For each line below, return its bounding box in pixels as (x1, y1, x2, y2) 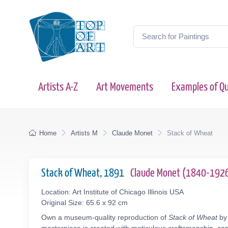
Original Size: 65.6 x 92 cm (41, 198, 128, 207)
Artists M (71, 129, 98, 137)
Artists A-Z (38, 81, 78, 93)
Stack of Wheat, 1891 (41, 167, 126, 179)
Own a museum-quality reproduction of (41, 213, 168, 221)
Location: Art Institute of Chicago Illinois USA (41, 188, 184, 196)
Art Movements (96, 81, 153, 93)
